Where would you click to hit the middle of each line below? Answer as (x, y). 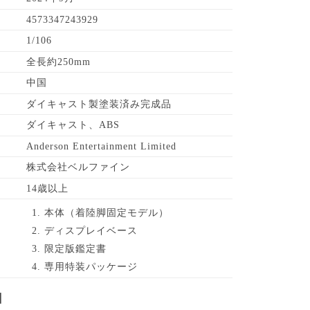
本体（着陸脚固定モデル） (107, 213)
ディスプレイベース (91, 231)
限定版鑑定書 (76, 249)
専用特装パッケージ (91, 267)
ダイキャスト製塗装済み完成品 (99, 104)
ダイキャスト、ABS (73, 125)
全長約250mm (59, 62)
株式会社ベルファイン (79, 167)
